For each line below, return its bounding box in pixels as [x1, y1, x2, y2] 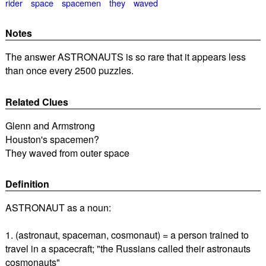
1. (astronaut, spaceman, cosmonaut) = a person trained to [5, 227, 249, 242]
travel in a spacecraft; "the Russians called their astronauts [5, 241, 251, 255]
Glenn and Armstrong [5, 118, 95, 132]
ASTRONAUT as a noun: [5, 200, 111, 214]
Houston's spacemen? [5, 132, 99, 146]
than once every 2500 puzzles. [5, 64, 134, 78]
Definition [5, 176, 49, 191]
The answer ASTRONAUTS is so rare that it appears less [5, 50, 246, 64]
